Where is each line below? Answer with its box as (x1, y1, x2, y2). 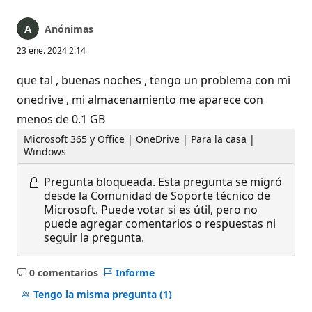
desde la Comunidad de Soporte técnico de (44, 187, 270, 203)
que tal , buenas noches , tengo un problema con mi (17, 72, 290, 88)
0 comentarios (29, 265, 98, 279)
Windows (24, 145, 67, 159)
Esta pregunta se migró (158, 173, 282, 189)
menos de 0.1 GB (17, 111, 105, 127)
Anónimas (45, 22, 93, 36)
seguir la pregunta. (44, 229, 144, 245)
